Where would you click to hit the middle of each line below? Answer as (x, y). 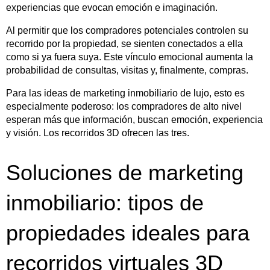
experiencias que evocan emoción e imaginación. (112, 7)
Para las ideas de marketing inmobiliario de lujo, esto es (125, 93)
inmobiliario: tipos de (105, 202)
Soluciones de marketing (125, 172)
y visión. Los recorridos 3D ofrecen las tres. (98, 133)
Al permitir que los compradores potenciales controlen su (127, 30)
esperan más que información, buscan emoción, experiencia (134, 119)
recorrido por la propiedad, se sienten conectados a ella (124, 43)
